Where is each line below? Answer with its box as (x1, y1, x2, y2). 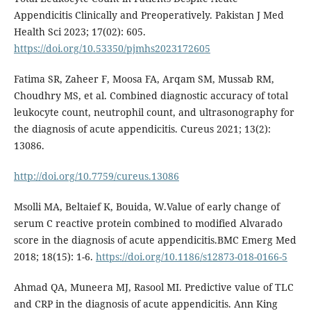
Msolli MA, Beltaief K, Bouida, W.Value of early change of (13, 199, 280, 213)
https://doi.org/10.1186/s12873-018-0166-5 (95, 249, 287, 263)
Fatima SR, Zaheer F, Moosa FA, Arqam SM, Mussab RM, (13, 72, 274, 85)
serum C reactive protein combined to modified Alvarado (13, 216, 283, 230)
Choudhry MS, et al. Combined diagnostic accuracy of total (13, 88, 288, 102)
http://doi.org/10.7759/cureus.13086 (13, 169, 179, 183)
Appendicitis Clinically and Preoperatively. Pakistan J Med (13, 8, 284, 22)
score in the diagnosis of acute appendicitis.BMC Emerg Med (13, 233, 296, 246)
